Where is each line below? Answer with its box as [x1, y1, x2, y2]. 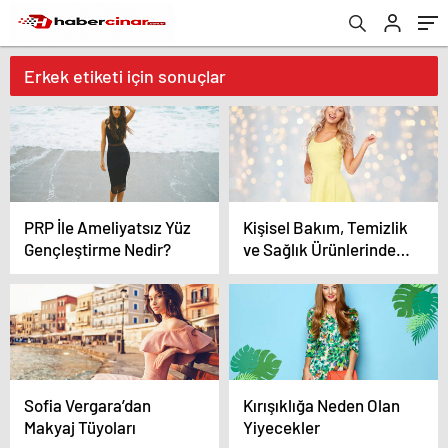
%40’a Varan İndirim [243, 261, 387, 281]
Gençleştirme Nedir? [24, 239, 171, 259]
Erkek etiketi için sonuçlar [24, 65, 226, 87]
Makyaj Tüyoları [24, 417, 136, 437]
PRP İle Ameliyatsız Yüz [24, 217, 191, 237]
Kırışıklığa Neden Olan [243, 395, 400, 415]
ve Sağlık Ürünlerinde [243, 239, 396, 259]
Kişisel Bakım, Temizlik [243, 217, 408, 237]
